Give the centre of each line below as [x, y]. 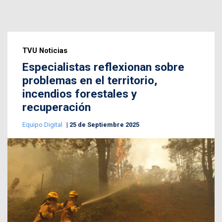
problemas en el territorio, [90, 81]
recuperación [56, 108]
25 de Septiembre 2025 [104, 125]
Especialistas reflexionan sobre [103, 67]
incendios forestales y [80, 94]
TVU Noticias [45, 51]
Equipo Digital [43, 125]
